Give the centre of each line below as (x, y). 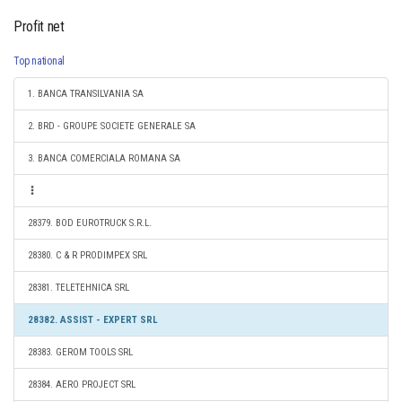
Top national (39, 61)
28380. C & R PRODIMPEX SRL (87, 255)
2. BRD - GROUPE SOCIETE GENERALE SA (112, 126)
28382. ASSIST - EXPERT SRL (93, 320)
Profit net (39, 26)
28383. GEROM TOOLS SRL (80, 352)
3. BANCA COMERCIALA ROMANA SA (104, 158)
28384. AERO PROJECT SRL (82, 385)
